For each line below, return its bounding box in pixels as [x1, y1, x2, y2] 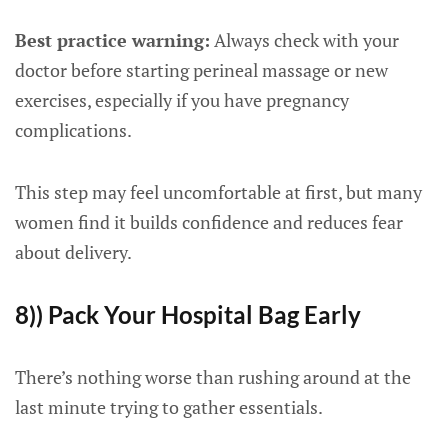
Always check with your [210, 28, 399, 52]
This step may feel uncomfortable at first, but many [15, 180, 422, 204]
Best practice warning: [15, 28, 210, 52]
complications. [15, 118, 132, 142]
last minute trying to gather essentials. [15, 395, 323, 419]
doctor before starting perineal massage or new [15, 58, 388, 82]
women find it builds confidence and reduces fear [15, 210, 403, 234]
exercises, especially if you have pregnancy [15, 88, 349, 112]
